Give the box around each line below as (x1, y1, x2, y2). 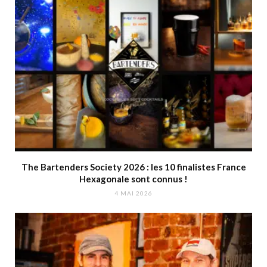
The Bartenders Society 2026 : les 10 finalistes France (21, 162, 246, 173)
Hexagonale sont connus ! (79, 173, 188, 185)
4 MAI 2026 (114, 190, 153, 197)
